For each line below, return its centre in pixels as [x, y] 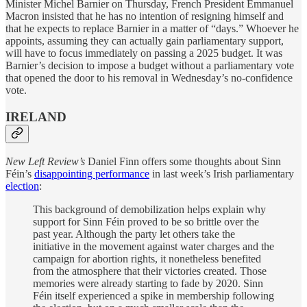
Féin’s [20, 174]
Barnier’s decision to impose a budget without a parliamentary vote [150, 65]
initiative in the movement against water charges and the [153, 247]
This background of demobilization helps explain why [149, 210]
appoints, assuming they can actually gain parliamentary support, [145, 40]
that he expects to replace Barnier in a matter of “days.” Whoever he [152, 28]
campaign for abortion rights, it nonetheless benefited [147, 259]
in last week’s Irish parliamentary [222, 174]
